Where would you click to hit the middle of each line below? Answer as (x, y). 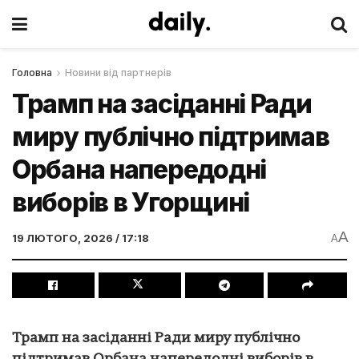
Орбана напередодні (139, 169)
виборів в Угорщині (131, 202)
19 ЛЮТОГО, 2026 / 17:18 (81, 238)
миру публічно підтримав (171, 137)
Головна (32, 73)
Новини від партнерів (118, 73)
